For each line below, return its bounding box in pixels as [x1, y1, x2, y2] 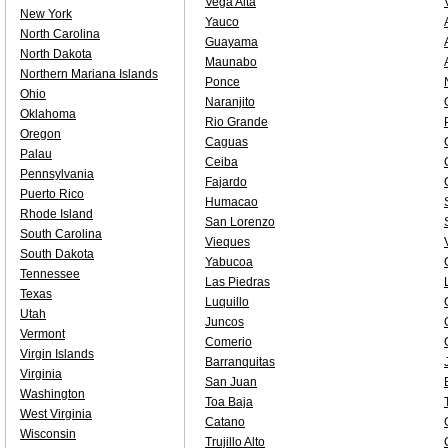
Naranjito [205, 95, 255, 109]
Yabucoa [205, 255, 253, 269]
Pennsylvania [20, 167, 94, 181]
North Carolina [20, 27, 100, 41]
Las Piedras [205, 275, 270, 289]
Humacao [205, 195, 258, 209]
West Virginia [20, 407, 92, 421]
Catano [205, 415, 245, 429]
